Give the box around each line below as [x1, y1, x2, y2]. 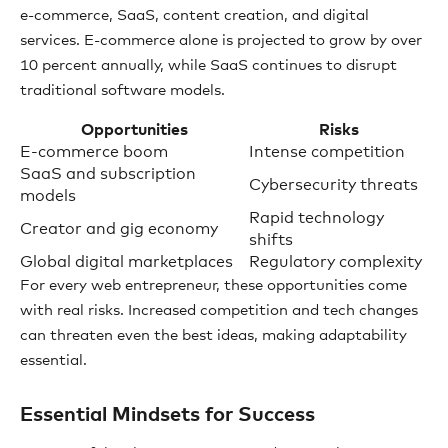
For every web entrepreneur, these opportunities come [20, 278, 407, 293]
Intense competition [249, 144, 405, 160]
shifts [249, 232, 293, 248]
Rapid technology [249, 210, 384, 226]
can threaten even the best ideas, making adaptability [20, 328, 407, 343]
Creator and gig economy [20, 221, 218, 237]
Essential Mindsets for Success [20, 405, 315, 425]
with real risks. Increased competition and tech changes [20, 303, 418, 318]
